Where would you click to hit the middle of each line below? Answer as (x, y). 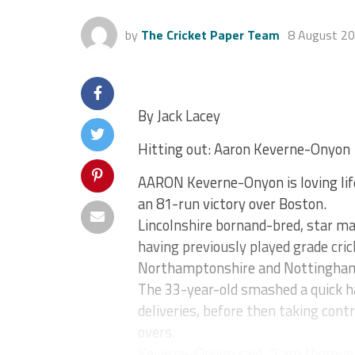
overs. (157, 332)
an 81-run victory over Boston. (232, 204)
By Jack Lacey (179, 116)
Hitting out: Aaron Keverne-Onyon (244, 149)
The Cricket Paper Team (210, 35)
